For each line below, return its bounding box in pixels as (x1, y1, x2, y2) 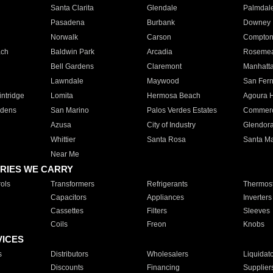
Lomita (50, 91, 73, 100)
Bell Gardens (50, 62, 94, 71)
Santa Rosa (146, 135, 186, 144)
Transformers (50, 180, 94, 188)
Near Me (50, 150, 79, 158)
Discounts (50, 263, 83, 272)
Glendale (146, 4, 177, 12)
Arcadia (146, 48, 172, 56)
